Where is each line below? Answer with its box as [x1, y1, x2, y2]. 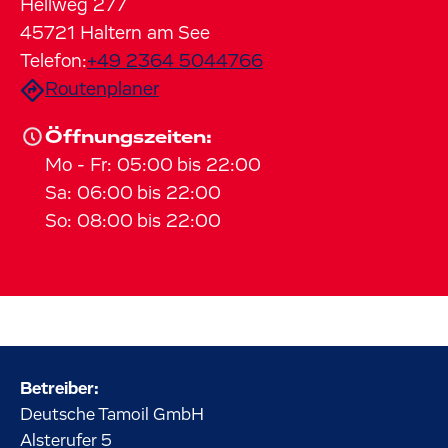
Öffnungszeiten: [45, 128, 212, 147]
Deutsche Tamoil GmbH [20, 406, 204, 424]
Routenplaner [45, 80, 159, 99]
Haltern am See [80, 24, 210, 43]
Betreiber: [20, 380, 99, 398]
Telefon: [20, 52, 87, 71]
